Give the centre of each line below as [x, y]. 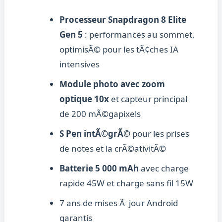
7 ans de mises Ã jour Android [118, 203]
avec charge [164, 168]
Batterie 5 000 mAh [99, 168]
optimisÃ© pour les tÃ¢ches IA [119, 50]
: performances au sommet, [139, 35]
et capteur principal [148, 99]
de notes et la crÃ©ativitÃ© [112, 149]
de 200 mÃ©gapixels [100, 114]
